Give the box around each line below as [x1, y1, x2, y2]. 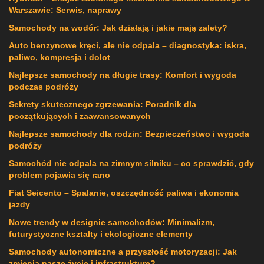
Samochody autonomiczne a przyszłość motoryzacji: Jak [9, 246, 237, 256]
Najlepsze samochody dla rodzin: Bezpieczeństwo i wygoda [9, 128, 249, 138]
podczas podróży [9, 81, 78, 91]
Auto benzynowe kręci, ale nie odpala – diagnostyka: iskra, [9, 40, 246, 50]
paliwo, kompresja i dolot [9, 52, 110, 62]
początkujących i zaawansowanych [9, 111, 151, 121]
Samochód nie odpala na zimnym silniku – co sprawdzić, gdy [9, 158, 254, 168]
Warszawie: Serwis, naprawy [9, 5, 121, 15]
